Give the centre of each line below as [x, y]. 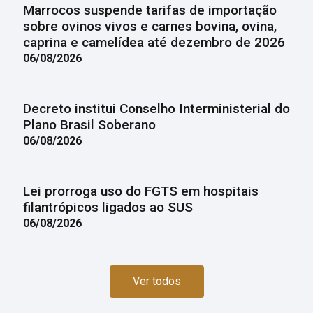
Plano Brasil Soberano [89, 125]
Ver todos [156, 281]
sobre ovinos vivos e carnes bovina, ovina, [150, 26]
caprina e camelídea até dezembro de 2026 [154, 42]
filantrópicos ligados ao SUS [108, 207]
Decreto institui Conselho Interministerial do [156, 109]
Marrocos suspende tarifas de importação [150, 10]
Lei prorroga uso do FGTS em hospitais [140, 191]
